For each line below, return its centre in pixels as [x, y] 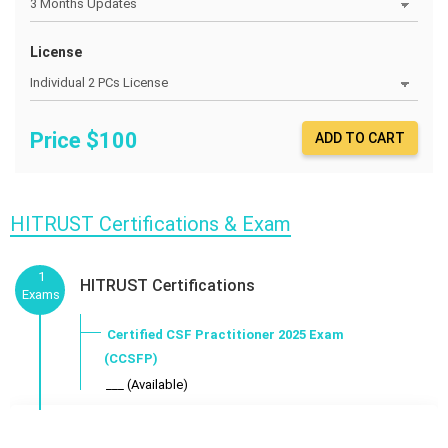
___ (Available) [147, 384]
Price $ [64, 140]
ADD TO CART [360, 137]
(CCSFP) [131, 358]
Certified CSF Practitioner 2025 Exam [225, 334]
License [56, 51]
